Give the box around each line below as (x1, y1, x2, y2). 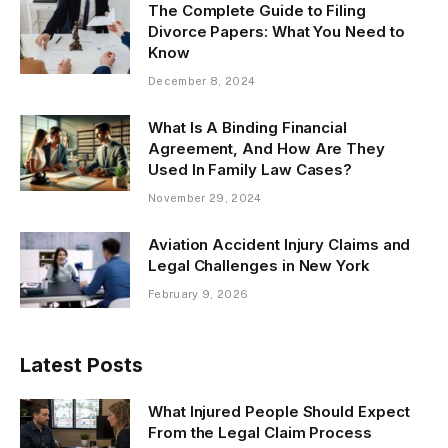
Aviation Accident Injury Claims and (148, 235, 411, 255)
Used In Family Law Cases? (148, 160, 353, 180)
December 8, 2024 (148, 75, 256, 88)
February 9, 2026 (148, 288, 249, 301)
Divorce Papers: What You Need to (148, 22, 405, 42)
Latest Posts (20, 353, 143, 378)
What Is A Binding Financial (148, 118, 347, 138)
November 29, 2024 (148, 192, 262, 205)
